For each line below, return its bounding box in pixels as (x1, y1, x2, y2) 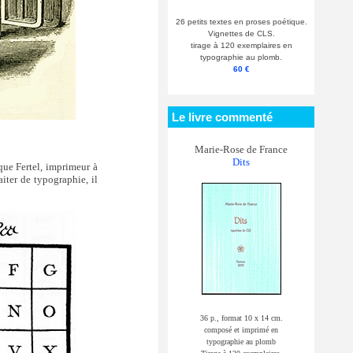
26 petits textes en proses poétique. (175, 17, 307, 26)
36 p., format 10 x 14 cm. (199, 313, 283, 322)
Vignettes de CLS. (207, 28, 275, 38)
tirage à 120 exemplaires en (190, 40, 292, 50)
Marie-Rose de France (195, 143, 288, 155)
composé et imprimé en (204, 325, 278, 334)
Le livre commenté (172, 110, 273, 124)
